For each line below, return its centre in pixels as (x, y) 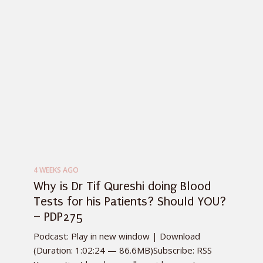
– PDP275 (59, 217)
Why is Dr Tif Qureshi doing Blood (122, 186)
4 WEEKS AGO (56, 170)
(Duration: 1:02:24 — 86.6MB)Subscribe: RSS (123, 250)
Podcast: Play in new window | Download (117, 236)
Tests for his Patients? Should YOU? (130, 201)
